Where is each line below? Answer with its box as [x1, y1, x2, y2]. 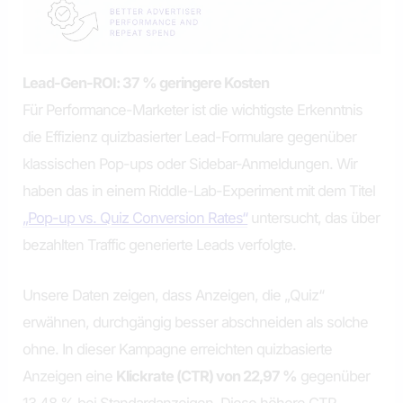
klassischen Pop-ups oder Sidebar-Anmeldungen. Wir [22, 154, 358, 173]
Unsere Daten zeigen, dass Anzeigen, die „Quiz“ [22, 286, 325, 304]
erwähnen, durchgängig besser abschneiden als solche [22, 313, 369, 331]
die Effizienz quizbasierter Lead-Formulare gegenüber [22, 127, 357, 146]
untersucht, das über [247, 208, 381, 227]
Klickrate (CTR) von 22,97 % [116, 367, 298, 385]
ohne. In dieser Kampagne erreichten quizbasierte [22, 340, 333, 358]
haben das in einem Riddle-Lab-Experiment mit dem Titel [22, 181, 376, 200]
